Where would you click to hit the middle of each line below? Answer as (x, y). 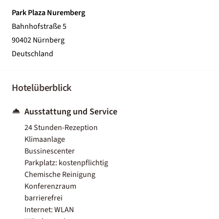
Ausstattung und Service (71, 111)
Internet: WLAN (49, 209)
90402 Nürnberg (38, 40)
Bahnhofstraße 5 (39, 26)
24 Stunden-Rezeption (61, 127)
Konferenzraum (50, 186)
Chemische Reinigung (60, 174)
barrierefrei (44, 198)
